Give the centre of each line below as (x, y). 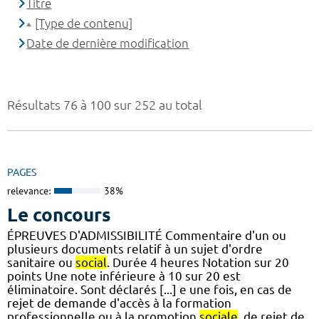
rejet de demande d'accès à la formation (119, 303)
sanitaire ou (41, 262)
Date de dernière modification (108, 43)
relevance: (29, 191)
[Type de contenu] (84, 23)
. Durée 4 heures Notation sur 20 (198, 262)
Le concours (59, 214)
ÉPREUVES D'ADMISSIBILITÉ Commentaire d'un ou (147, 235)
